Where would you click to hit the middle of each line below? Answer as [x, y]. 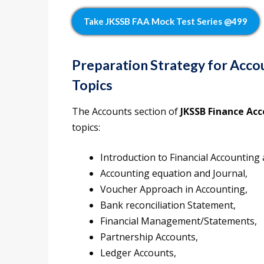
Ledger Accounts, [138, 253]
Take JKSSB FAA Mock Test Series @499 [166, 22]
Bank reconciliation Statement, [168, 205]
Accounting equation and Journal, [174, 174]
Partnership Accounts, [149, 237]
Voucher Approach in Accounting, [174, 189]
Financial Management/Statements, [179, 221]
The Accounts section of [126, 112]
